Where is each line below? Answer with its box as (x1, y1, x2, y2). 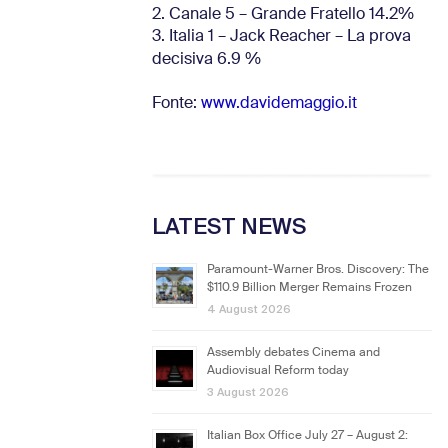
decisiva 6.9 (152, 51, 241, 68)
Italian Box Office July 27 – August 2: (207, 430, 408, 442)
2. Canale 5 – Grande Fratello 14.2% (152, 6, 414, 23)
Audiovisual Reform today (207, 365, 349, 377)
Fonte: (152, 95, 201, 112)
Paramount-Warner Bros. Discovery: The (207, 264, 429, 276)
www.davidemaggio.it (201, 95, 357, 112)
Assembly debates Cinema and (207, 347, 380, 359)
